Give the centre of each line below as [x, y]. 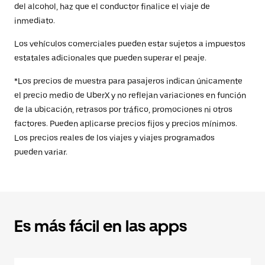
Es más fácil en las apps [101, 226]
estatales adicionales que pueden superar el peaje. [110, 58]
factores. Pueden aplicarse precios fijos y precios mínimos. [126, 124]
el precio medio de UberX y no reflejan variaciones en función [130, 96]
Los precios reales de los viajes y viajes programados [114, 138]
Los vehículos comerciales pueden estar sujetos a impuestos [130, 44]
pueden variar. [41, 152]
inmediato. [35, 21]
